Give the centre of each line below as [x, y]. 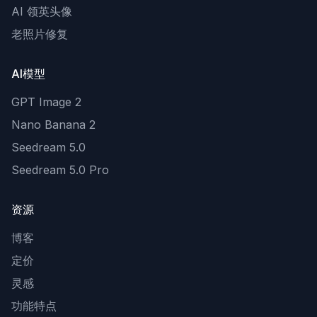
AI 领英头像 [42, 11]
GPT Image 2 [46, 102]
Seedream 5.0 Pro [60, 169]
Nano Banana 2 [53, 124]
